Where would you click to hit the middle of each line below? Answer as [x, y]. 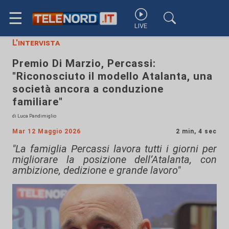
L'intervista [36, 43]
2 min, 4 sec [196, 131]
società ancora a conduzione [88, 89]
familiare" [38, 102]
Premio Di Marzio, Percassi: [84, 63]
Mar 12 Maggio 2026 [47, 131]
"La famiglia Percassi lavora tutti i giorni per [114, 149]
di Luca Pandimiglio [34, 116]
